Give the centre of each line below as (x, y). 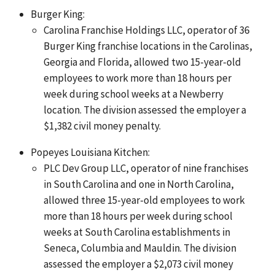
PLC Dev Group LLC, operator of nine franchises (146, 168)
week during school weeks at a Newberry (133, 94)
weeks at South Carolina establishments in (137, 232)
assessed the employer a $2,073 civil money (138, 264)
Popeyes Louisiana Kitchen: (91, 152)
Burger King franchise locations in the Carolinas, (148, 46)
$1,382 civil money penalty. (102, 126)
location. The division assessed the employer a (145, 110)
